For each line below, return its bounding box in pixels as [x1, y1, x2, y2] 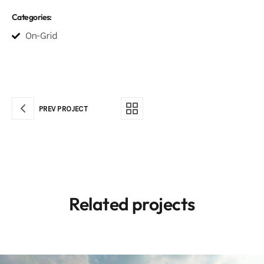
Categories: [12, 12, 52, 23]
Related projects [69, 193, 195, 216]
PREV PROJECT [39, 104, 88, 113]
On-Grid [25, 29, 58, 42]
